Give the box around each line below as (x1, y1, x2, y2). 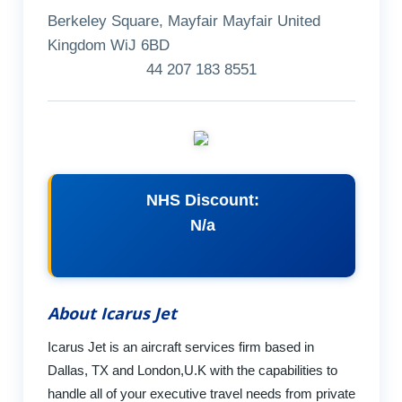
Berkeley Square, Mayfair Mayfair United (47, 13, 320, 31)
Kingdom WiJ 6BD (47, 37, 170, 55)
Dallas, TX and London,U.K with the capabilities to (47, 362, 337, 378)
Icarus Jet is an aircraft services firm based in (47, 338, 314, 354)
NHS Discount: (146, 191, 259, 210)
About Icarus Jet (47, 301, 177, 324)
